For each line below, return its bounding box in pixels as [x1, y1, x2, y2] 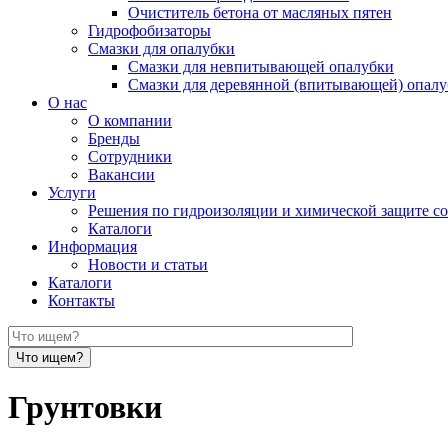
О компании [88, 112, 172, 129]
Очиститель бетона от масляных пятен [128, 4, 392, 21]
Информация [48, 238, 137, 255]
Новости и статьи [88, 256, 208, 273]
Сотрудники [88, 148, 172, 165]
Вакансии [88, 166, 155, 183]
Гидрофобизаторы [88, 22, 211, 39]
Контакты [48, 292, 115, 309]
